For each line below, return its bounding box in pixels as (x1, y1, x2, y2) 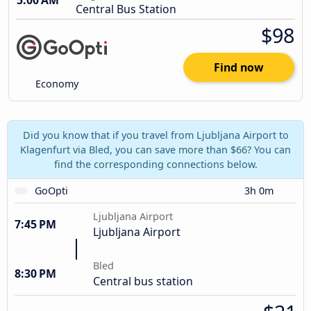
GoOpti (35, 183, 69, 197)
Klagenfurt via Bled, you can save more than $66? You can (20, 142, 291, 156)
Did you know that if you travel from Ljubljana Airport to (22, 128, 289, 142)
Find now (214, 60, 264, 76)
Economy (33, 77, 79, 91)
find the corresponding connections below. (53, 157, 258, 171)
